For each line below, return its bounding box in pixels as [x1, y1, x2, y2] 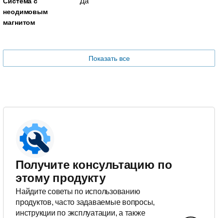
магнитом [3, 18, 36, 26]
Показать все [88, 54, 130, 62]
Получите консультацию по [16, 158, 172, 171]
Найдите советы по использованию [16, 187, 140, 196]
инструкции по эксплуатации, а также [16, 208, 145, 217]
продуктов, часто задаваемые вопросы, [16, 198, 155, 206]
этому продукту [16, 171, 106, 184]
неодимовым [3, 7, 48, 16]
